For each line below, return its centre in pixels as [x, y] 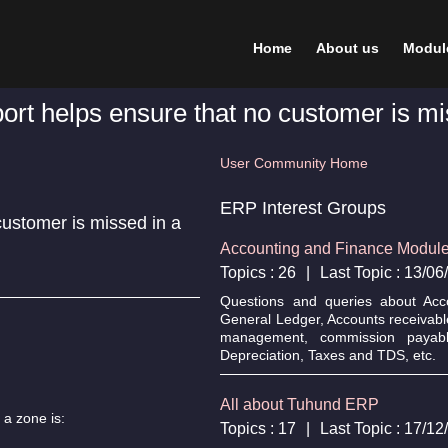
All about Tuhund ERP [300, 404]
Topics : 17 [258, 428]
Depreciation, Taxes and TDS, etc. [328, 354]
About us [347, 48]
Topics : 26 [258, 272]
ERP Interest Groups [303, 207]
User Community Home [294, 163]
